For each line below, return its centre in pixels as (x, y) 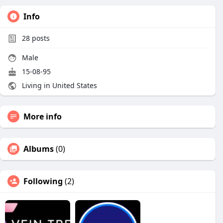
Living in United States (58, 85)
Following (43, 181)
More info (43, 116)
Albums (39, 149)
